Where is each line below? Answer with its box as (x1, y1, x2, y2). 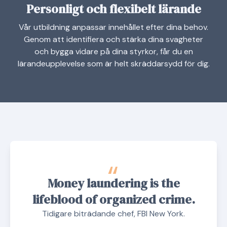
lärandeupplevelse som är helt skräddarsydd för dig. (17, 58, 210, 69)
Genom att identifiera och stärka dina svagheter (24, 33, 203, 45)
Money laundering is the (47, 174, 180, 192)
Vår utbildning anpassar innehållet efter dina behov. (19, 21, 208, 32)
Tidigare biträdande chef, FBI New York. (42, 208, 185, 219)
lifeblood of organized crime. (32, 191, 195, 208)
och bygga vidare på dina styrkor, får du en (34, 46, 193, 57)
